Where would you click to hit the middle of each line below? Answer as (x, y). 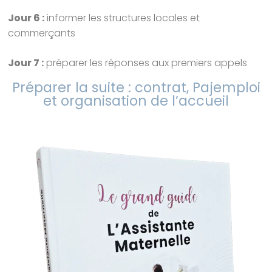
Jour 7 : (26, 63)
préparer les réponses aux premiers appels (146, 63)
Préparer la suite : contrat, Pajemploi (136, 87)
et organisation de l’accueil (136, 100)
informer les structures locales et (122, 18)
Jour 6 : (26, 18)
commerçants (42, 33)
